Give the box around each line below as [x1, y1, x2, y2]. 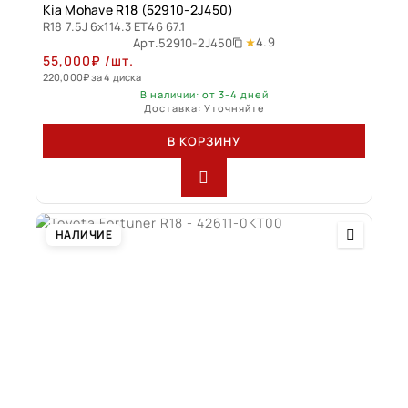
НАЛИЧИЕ [56, 226, 113, 242]
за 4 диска [91, 69, 142, 84]
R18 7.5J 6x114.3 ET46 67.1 [43, 17, 186, 35]
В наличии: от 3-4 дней [139, 87, 269, 101]
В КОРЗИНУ [168, 132, 240, 149]
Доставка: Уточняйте [143, 100, 265, 115]
